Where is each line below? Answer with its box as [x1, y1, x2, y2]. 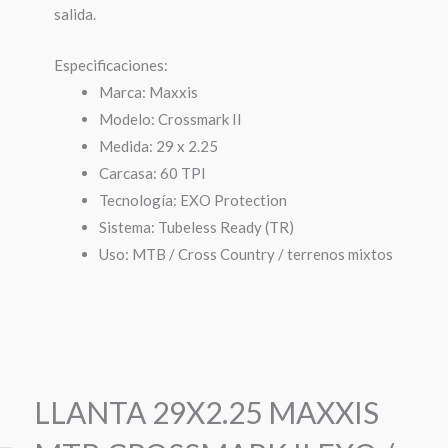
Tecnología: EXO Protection [98, 191, 287, 209]
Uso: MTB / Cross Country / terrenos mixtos [98, 245, 393, 263]
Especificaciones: [53, 56, 168, 74]
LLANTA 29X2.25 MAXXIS [33, 393, 379, 430]
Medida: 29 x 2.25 [98, 137, 218, 155]
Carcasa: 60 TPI [98, 164, 206, 182]
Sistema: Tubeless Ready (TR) [98, 218, 294, 236]
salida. [53, 5, 96, 23]
